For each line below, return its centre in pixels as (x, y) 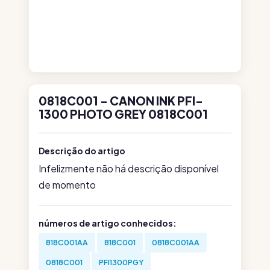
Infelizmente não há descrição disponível (129, 168)
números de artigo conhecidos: (108, 223)
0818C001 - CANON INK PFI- (121, 101)
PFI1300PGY (121, 262)
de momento (67, 185)
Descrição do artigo (82, 151)
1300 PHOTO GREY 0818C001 (123, 114)
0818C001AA (176, 242)
